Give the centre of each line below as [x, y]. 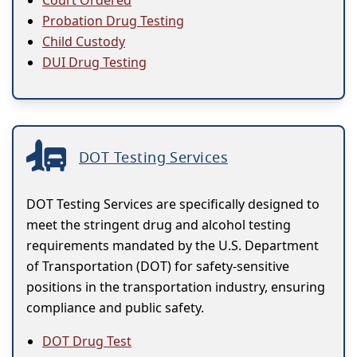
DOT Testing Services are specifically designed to [173, 204]
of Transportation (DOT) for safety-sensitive [158, 266]
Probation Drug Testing [113, 20]
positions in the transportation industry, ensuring [176, 286]
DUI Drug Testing [94, 62]
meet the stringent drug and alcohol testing [159, 224]
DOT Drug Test [87, 341]
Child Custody [84, 41]
